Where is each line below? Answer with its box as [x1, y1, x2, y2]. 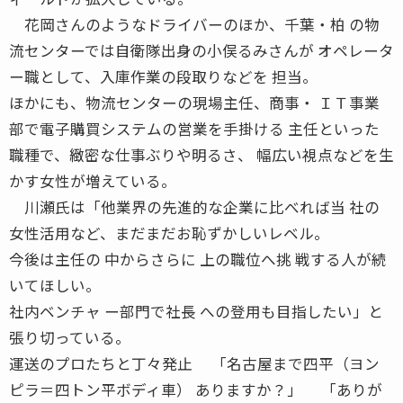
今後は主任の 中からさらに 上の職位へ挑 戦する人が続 [9, 247, 387, 270]
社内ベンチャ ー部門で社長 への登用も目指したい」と [9, 300, 383, 322]
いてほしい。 [9, 273, 101, 296]
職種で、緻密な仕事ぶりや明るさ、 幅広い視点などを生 [9, 143, 394, 166]
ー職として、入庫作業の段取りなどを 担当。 [9, 65, 318, 87]
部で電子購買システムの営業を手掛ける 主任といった [9, 117, 380, 139]
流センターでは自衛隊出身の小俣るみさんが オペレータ [9, 39, 394, 61]
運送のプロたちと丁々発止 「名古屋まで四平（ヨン [9, 352, 380, 374]
